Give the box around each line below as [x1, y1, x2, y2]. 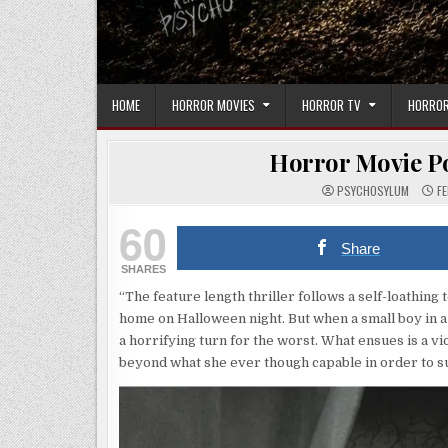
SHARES [120, 263, 166, 276]
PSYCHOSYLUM [336, 182, 409, 200]
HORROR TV [302, 95, 361, 116]
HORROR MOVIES [172, 95, 255, 116]
